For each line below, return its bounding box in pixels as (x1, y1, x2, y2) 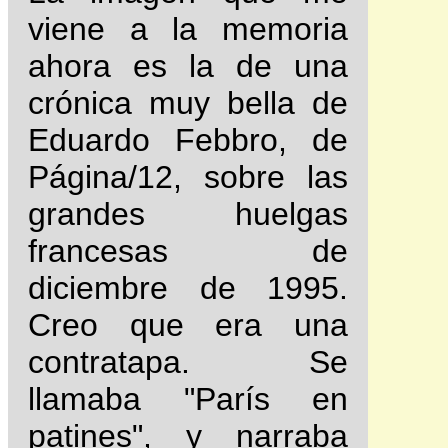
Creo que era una (28, 307, 348, 344)
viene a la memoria (28, 11, 348, 48)
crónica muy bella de (28, 85, 348, 122)
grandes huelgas (28, 196, 348, 233)
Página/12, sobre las (28, 159, 348, 196)
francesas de (28, 233, 348, 270)
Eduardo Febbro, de (28, 122, 348, 159)
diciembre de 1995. (28, 270, 348, 307)
